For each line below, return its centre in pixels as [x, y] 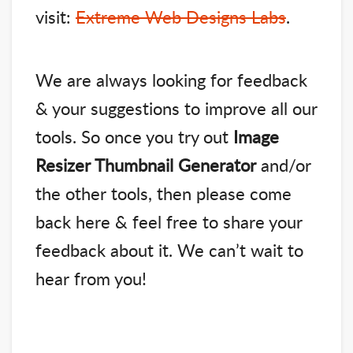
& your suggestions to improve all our [176, 108]
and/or [284, 165]
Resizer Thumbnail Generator [146, 165]
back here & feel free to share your [169, 222]
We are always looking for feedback [171, 80]
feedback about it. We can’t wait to [169, 250]
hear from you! [91, 279]
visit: [56, 17]
